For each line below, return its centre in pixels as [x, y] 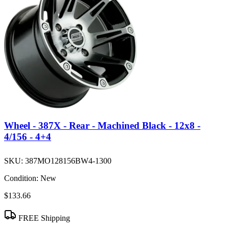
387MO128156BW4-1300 [68, 161]
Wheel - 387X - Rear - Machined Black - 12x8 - [102, 126]
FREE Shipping [43, 218]
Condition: [21, 178]
